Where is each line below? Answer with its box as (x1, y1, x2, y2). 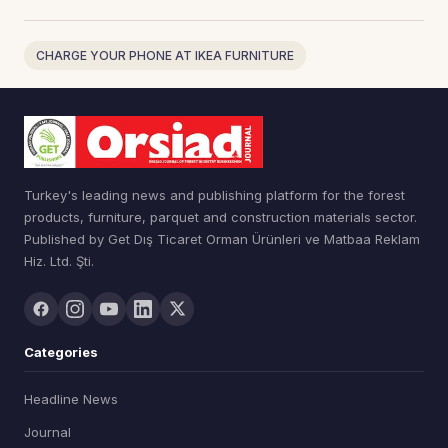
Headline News (24, 390, 118, 407)
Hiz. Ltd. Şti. (24, 252, 94, 269)
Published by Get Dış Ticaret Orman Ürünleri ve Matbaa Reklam (24, 230, 420, 247)
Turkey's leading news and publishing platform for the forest (24, 186, 405, 203)
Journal (24, 423, 71, 440)
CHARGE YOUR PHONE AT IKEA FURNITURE (36, 47, 294, 63)
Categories (24, 343, 98, 360)
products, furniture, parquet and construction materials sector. (24, 208, 417, 225)
